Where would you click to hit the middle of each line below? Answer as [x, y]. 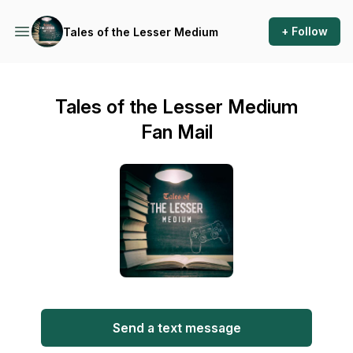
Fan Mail [176, 132]
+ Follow [305, 31]
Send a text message [176, 328]
